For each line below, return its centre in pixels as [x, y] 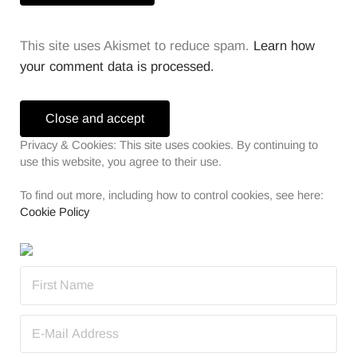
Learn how [284, 46]
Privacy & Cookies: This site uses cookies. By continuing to [169, 145]
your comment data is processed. [117, 67]
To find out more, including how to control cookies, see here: [171, 195]
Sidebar [53, 112]
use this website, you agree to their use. [120, 161]
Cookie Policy [54, 212]
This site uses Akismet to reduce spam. [136, 46]
